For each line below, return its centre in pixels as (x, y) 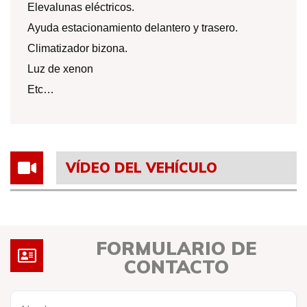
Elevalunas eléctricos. (81, 7)
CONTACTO (176, 267)
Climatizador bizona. (77, 48)
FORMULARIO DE (176, 248)
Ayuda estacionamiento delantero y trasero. (133, 28)
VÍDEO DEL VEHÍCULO (141, 168)
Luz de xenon (60, 69)
